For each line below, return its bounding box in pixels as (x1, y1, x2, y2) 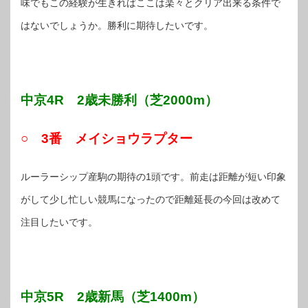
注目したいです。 (21, 216, 98, 228)
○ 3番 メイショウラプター (21, 131, 192, 146)
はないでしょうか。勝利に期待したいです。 (21, 19, 213, 31)
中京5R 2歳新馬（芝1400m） (21, 289, 205, 304)
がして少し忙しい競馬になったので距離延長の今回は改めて (21, 193, 280, 205)
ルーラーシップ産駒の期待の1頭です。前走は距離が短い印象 (21, 170, 286, 182)
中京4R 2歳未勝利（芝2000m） (21, 92, 218, 107)
